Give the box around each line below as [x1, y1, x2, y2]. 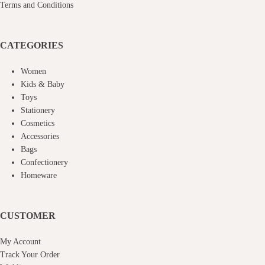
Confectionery [21, 158, 68, 167]
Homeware [21, 171, 57, 180]
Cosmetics [21, 119, 54, 128]
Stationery [21, 106, 55, 115]
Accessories [21, 132, 59, 141]
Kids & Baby [21, 80, 64, 89]
